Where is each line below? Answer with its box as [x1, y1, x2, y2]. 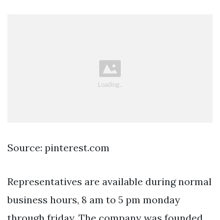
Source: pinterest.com [7, 141, 110, 154]
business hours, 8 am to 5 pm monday [7, 193, 180, 206]
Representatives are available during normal [7, 175, 212, 188]
